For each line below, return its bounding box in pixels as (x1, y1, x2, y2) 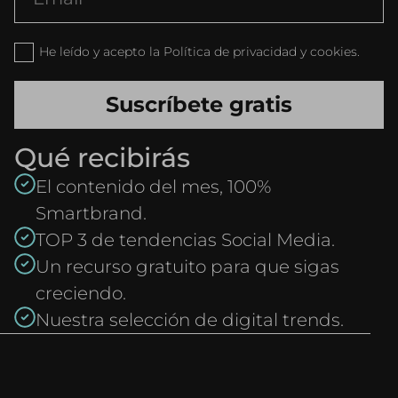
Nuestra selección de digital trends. (36, 309, 344, 330)
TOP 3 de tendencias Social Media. (36, 229, 335, 251)
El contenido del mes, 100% (36, 176, 271, 197)
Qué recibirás (14, 141, 190, 174)
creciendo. (36, 283, 126, 304)
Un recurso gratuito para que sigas (36, 256, 339, 277)
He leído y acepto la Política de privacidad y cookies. (39, 44, 360, 60)
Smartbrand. (36, 203, 147, 224)
